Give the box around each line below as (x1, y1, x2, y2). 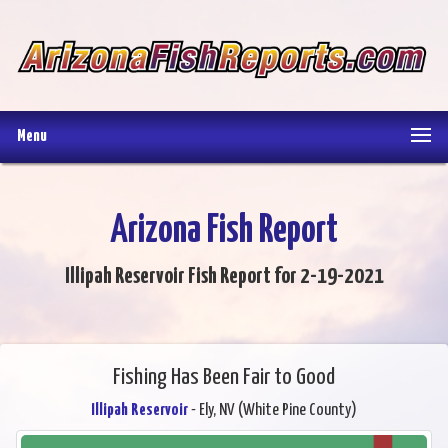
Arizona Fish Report (110, 213, 338, 251)
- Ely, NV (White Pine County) (188, 402, 357, 420)
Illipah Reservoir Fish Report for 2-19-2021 (64, 265, 384, 289)
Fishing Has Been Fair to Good (113, 366, 335, 390)
